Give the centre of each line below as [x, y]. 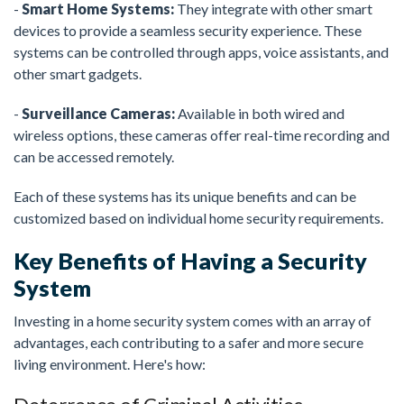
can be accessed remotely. [94, 157]
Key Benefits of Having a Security [190, 261]
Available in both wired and [260, 114]
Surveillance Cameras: [98, 114]
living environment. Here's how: [110, 364]
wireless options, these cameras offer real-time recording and [202, 135]
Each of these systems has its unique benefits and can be [185, 197]
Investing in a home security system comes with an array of [193, 321]
